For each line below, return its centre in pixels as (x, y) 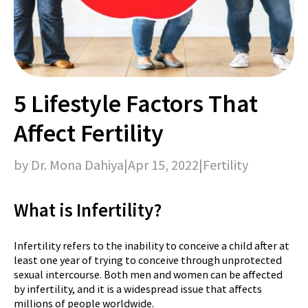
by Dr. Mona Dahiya (69, 164)
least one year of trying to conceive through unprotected (148, 260)
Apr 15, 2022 (163, 164)
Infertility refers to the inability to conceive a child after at (152, 245)
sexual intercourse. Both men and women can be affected (148, 274)
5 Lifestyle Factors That (136, 103)
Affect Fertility (89, 133)
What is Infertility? (88, 209)
